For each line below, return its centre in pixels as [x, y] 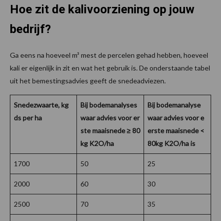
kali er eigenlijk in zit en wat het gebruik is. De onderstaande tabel [110, 68]
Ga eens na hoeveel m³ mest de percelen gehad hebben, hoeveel [109, 55]
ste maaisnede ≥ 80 [110, 131]
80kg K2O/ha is [171, 144]
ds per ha [28, 118]
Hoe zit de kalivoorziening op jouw [102, 10]
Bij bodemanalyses [109, 105]
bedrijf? [32, 29]
